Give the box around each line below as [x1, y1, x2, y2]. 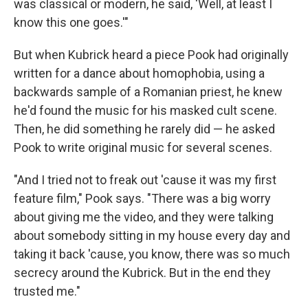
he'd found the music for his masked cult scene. [14, 103, 277, 118]
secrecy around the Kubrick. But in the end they [14, 265, 271, 280]
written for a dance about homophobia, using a [14, 66, 265, 80]
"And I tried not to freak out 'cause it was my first [14, 173, 276, 187]
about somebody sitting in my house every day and [14, 228, 290, 243]
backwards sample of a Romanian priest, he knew [14, 85, 283, 99]
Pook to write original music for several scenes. [14, 140, 272, 155]
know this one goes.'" [14, 15, 129, 30]
